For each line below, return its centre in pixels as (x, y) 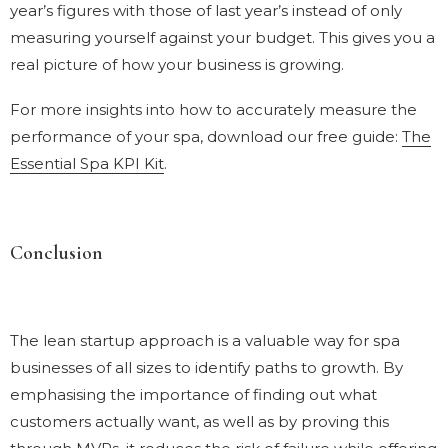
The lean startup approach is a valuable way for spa (205, 340)
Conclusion (56, 252)
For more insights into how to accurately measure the (213, 109)
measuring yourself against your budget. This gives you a (222, 37)
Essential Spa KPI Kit (87, 163)
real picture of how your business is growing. (177, 64)
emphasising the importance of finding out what (193, 394)
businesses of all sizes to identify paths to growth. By (206, 367)
